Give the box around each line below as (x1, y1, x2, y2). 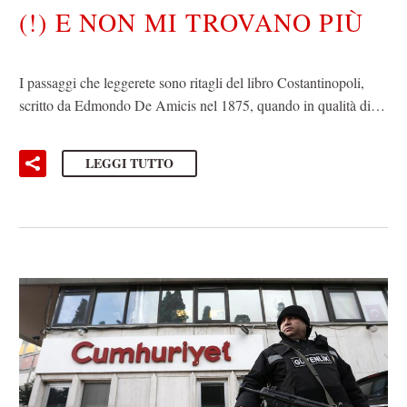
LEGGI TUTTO (85, 154, 174, 174)
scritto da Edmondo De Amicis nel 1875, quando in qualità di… (19, 94, 385, 114)
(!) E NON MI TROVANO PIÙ (19, 4, 364, 39)
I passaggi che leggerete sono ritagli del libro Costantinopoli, (19, 72, 364, 92)
